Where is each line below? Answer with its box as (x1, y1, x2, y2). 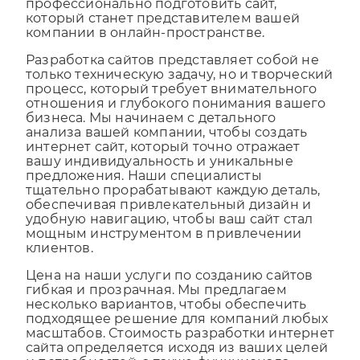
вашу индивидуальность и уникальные (26, 168, 293, 184)
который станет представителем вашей (26, 25, 301, 41)
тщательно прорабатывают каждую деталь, (26, 197, 321, 213)
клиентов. (26, 255, 93, 271)
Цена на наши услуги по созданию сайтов (26, 282, 313, 298)
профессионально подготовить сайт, (26, 10, 277, 27)
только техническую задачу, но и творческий (26, 81, 333, 97)
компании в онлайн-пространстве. (26, 39, 265, 55)
